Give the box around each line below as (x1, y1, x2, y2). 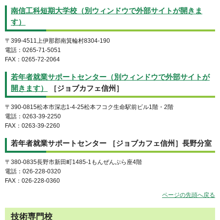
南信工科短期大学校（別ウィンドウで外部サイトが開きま (11, 7, 202, 15)
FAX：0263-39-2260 (5, 122, 60, 129)
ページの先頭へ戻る (162, 191, 215, 198)
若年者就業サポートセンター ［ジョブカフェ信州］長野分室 (11, 139, 212, 147)
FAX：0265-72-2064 (5, 56, 60, 63)
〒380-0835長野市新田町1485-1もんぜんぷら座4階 (5, 158, 142, 165)
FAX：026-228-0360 (5, 177, 60, 184)
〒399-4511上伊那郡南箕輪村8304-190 (5, 37, 110, 45)
